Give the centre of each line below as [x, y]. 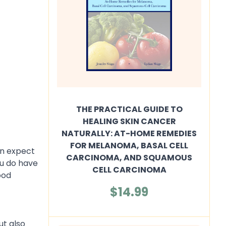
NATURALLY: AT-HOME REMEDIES [129, 133]
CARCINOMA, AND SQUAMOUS [129, 158]
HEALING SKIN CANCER [129, 121]
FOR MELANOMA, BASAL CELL [129, 146]
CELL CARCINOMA [129, 170]
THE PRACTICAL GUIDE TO [129, 109]
